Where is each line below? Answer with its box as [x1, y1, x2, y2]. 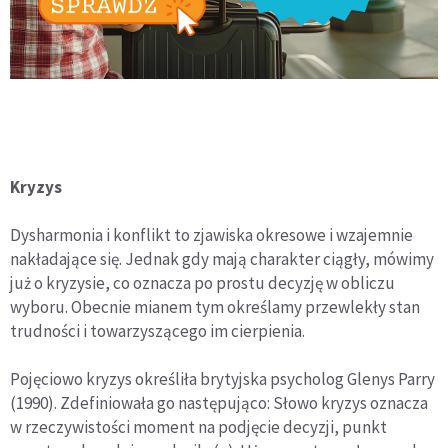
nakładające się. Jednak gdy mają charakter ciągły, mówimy [10, 248, 434, 271]
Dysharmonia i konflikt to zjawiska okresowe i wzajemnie [10, 224, 413, 247]
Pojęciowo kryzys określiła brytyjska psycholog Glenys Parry [10, 368, 435, 391]
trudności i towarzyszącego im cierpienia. [10, 320, 305, 343]
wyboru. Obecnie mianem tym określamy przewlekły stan [10, 296, 420, 319]
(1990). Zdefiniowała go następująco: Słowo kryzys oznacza [10, 392, 428, 415]
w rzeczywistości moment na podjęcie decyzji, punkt [10, 416, 387, 439]
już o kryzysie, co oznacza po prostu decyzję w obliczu [10, 272, 395, 295]
